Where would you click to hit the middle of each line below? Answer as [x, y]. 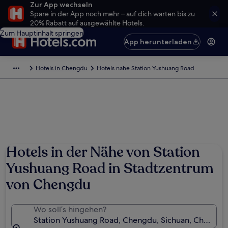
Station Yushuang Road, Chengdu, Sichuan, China [124, 220]
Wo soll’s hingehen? [70, 209]
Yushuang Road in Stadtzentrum [110, 168]
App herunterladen [158, 42]
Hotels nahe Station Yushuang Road [146, 68]
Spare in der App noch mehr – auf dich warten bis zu [112, 14]
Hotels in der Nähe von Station [103, 152]
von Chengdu [48, 185]
